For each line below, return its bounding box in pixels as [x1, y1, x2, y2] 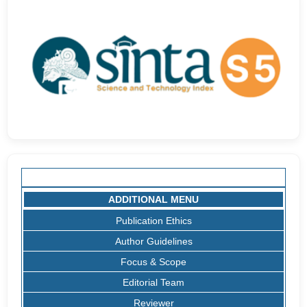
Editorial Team [123, 277, 184, 288]
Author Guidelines [114, 236, 193, 247]
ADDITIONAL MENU [108, 194, 199, 206]
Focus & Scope [121, 256, 186, 268]
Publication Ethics [115, 215, 192, 227]
